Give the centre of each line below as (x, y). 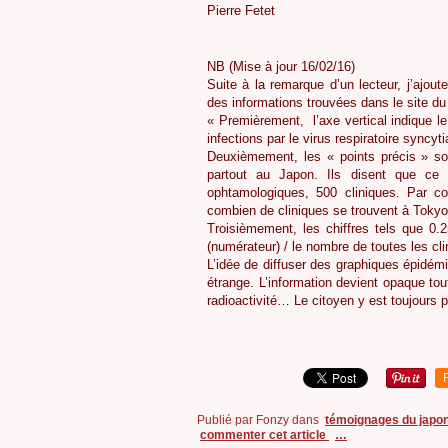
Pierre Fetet (241, 11)
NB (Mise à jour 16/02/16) (281, 67)
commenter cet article (264, 435)
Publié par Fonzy (243, 420)
